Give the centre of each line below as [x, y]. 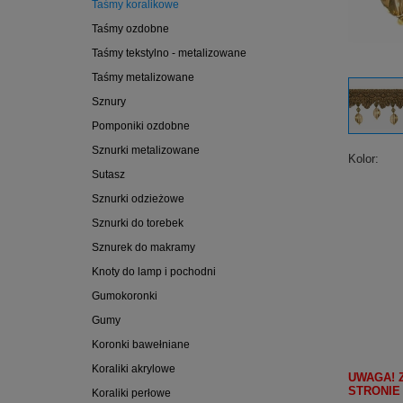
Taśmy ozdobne [130, 29]
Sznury [109, 102]
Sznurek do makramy [143, 247]
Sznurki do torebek [138, 223]
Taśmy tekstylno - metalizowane [169, 53]
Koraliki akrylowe [134, 369]
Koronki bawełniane [141, 345]
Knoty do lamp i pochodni [154, 272]
